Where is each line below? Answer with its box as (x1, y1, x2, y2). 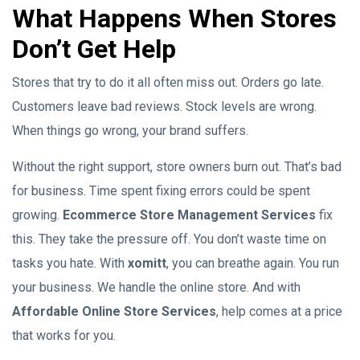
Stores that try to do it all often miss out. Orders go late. (12, 75, 324, 90)
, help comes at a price (216, 304, 342, 319)
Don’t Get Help (12, 34, 176, 64)
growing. (12, 207, 63, 223)
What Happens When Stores (12, 3, 337, 34)
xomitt (128, 256, 166, 271)
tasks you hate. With (12, 256, 128, 271)
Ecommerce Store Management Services (63, 207, 316, 223)
